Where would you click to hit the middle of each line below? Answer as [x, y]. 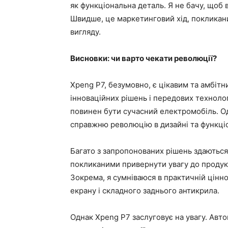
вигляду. [85, 32]
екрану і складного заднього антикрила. [145, 191]
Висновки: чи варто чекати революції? [144, 58]
